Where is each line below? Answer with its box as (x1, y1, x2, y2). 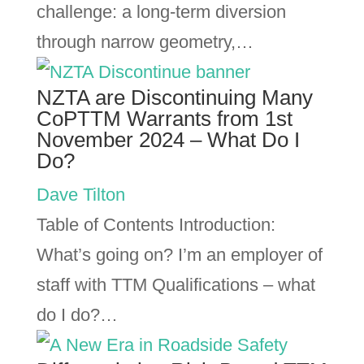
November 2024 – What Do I (36, 128, 300, 152)
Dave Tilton (36, 184, 125, 205)
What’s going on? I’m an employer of (36, 245, 323, 265)
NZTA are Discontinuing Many (36, 85, 313, 110)
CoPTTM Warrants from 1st (36, 106, 292, 131)
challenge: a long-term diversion (36, 2, 286, 22)
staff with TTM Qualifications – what (36, 275, 315, 295)
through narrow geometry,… (36, 32, 253, 52)
